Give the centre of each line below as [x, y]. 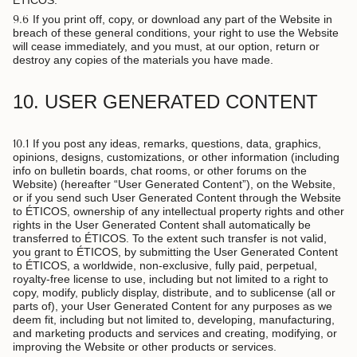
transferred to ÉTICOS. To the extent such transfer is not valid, [170, 239]
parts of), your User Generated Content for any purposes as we [173, 306]
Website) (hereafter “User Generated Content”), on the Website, [174, 184]
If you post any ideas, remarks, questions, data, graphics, [177, 144]
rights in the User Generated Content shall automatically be [162, 225]
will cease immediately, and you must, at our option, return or [166, 47]
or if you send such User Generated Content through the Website [177, 198]
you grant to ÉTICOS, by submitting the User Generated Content [175, 252]
